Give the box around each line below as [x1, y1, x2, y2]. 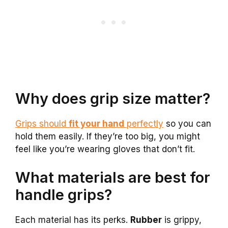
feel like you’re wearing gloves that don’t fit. [15, 144, 195, 155]
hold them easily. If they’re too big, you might [15, 131, 200, 142]
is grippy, [162, 214, 202, 225]
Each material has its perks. [15, 214, 130, 225]
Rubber [130, 214, 162, 225]
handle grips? [15, 185, 112, 204]
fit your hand [69, 119, 124, 129]
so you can [163, 119, 211, 129]
